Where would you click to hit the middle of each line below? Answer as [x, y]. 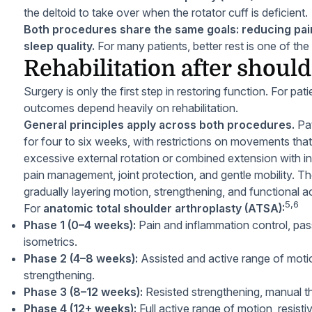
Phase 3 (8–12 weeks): [83, 292]
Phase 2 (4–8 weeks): [81, 258]
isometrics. [50, 242]
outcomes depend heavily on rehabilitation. [131, 108]
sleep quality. [59, 46]
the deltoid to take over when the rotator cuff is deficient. [166, 13]
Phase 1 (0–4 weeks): [80, 225]
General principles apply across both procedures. [159, 125]
